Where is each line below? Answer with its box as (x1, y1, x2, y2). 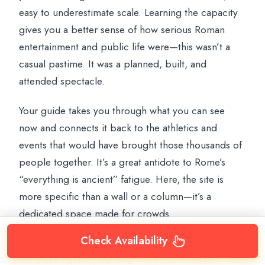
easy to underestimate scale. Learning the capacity (19, 4, 238, 20)
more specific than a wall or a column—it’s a (19, 188, 212, 204)
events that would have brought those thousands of (19, 137, 243, 153)
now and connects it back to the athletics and (19, 119, 218, 135)
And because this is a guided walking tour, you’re (19, 235, 234, 251)
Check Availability (80, 233, 167, 248)
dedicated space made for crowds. (19, 205, 173, 221)
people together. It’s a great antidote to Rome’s (19, 154, 226, 170)
